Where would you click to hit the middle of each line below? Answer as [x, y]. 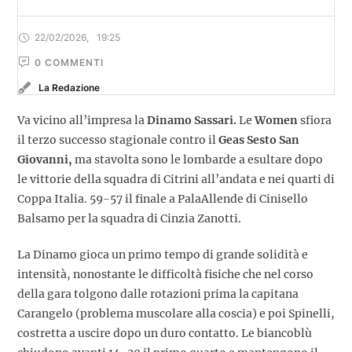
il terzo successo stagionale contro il [118, 139]
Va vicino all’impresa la [82, 120]
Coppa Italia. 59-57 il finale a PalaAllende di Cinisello [163, 198]
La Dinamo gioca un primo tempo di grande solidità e [163, 254]
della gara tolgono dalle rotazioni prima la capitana [158, 293]
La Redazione [69, 88]
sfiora [315, 120]
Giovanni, [45, 159]
